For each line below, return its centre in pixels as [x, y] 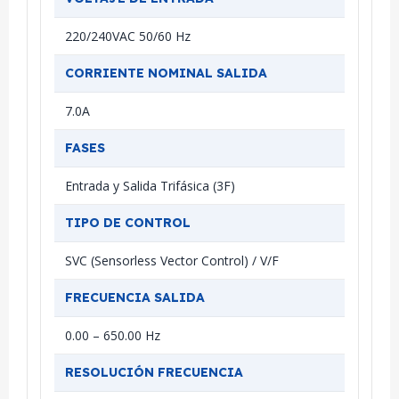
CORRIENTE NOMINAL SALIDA [166, 73]
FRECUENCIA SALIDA [135, 297]
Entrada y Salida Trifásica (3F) [150, 185]
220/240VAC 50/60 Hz [128, 36]
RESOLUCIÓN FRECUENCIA [154, 372]
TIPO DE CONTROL [128, 222]
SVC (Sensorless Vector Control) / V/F [172, 260]
